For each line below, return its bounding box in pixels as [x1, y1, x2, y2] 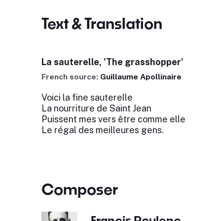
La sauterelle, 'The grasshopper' [41, 57, 184, 67]
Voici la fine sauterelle [41, 92, 133, 103]
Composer [41, 180, 118, 198]
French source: [41, 72, 100, 81]
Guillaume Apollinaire [100, 72, 182, 81]
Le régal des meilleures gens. [41, 125, 164, 135]
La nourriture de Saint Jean [41, 103, 151, 113]
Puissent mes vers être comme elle [41, 114, 185, 124]
